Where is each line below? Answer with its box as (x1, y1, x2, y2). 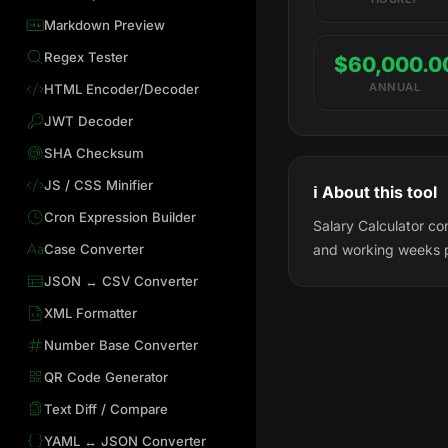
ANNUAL (369, 80, 421, 95)
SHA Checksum (43, 144, 144, 161)
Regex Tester (43, 49, 128, 65)
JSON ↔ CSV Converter (43, 272, 198, 289)
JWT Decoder (43, 112, 133, 129)
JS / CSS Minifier (43, 176, 153, 193)
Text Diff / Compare (43, 400, 168, 417)
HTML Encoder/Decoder (43, 80, 199, 97)
